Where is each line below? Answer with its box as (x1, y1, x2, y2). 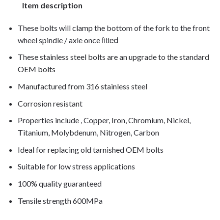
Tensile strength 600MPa (17, 195, 103, 205)
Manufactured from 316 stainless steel (17, 81, 147, 91)
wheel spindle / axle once (17, 35, 100, 45)
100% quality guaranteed (17, 178, 102, 188)
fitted (101, 34, 118, 46)
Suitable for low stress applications (17, 162, 135, 171)
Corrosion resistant (17, 98, 82, 108)
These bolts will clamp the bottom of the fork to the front (17, 23, 210, 32)
